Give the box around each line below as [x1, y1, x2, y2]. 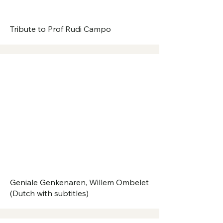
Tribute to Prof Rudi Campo [10, 24, 111, 34]
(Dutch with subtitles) [10, 188, 89, 199]
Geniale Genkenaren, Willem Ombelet [10, 177, 149, 188]
